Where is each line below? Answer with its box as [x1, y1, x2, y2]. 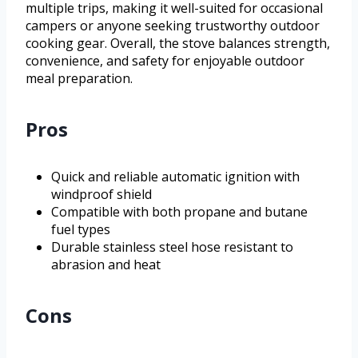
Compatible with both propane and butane [51, 202, 308, 221]
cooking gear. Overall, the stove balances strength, [26, 34, 330, 52]
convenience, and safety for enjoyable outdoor [26, 51, 304, 70]
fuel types [51, 220, 110, 238]
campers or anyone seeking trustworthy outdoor [26, 16, 320, 34]
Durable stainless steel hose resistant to [51, 237, 293, 256]
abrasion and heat [51, 255, 161, 273]
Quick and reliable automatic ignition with [51, 167, 300, 185]
